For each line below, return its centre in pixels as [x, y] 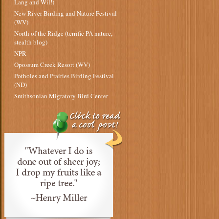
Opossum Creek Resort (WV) [52, 65]
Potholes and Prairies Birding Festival [64, 76]
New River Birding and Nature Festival [65, 13]
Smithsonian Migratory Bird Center [61, 96]
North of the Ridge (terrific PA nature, [63, 33]
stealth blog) [31, 42]
